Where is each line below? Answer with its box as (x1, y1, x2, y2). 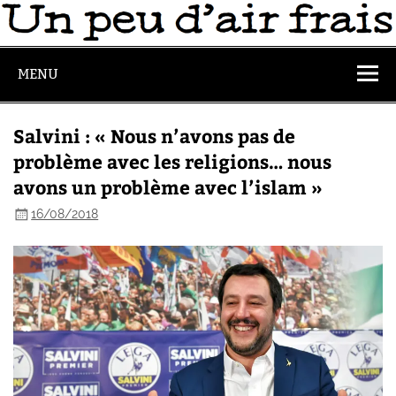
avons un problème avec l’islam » (13, 173, 324, 200)
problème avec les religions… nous (13, 148, 332, 174)
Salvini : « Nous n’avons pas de (13, 122, 296, 148)
